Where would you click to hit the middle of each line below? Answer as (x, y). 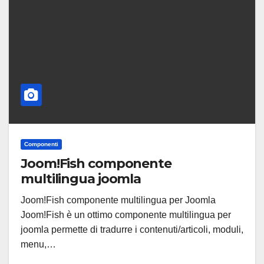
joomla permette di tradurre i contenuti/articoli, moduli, (132, 230)
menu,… (38, 244)
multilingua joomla (81, 179)
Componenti (41, 144)
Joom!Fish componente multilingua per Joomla (118, 200)
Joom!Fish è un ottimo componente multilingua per (126, 215)
